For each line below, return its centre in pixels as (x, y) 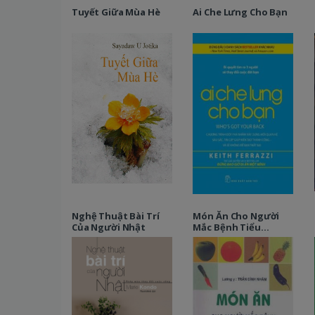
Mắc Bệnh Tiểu (227, 227)
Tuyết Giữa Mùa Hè (116, 12)
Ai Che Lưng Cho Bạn (240, 12)
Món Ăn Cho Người (236, 216)
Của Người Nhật (109, 227)
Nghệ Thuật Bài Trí (115, 216)
